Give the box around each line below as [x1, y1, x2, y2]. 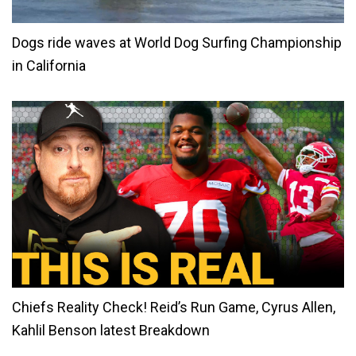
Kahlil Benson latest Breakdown [12, 321, 210, 339]
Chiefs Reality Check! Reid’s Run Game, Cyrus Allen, [12, 298, 335, 315]
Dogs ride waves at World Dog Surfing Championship [12, 33, 342, 51]
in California [12, 56, 86, 74]
